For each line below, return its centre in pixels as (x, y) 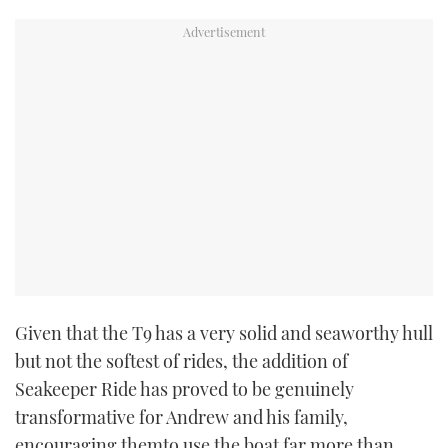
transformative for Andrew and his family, (181, 417)
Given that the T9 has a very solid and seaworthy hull (224, 333)
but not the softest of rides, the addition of (181, 361)
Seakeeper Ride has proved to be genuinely (184, 389)
